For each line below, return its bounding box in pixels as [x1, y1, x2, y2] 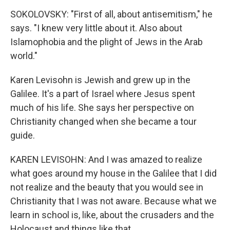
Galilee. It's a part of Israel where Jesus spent [10, 88, 195, 99]
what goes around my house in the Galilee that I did [10, 168, 217, 179]
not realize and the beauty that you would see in [10, 182, 203, 193]
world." [10, 50, 37, 61]
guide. [10, 130, 35, 141]
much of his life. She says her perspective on [10, 102, 194, 113]
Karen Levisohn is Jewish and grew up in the [10, 74, 190, 85]
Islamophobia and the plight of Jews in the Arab [10, 36, 203, 47]
